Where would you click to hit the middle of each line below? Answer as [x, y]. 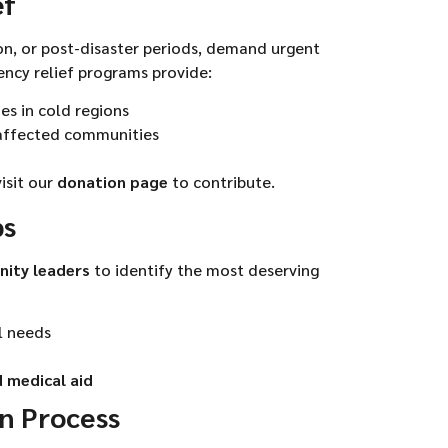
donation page [112, 182]
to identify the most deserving [204, 269]
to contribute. [221, 182]
